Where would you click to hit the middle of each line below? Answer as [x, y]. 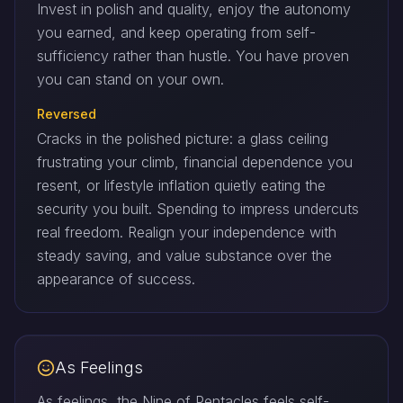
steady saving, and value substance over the [184, 256]
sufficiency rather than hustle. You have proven [193, 56]
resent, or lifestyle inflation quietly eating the [181, 186]
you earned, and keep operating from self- [176, 33]
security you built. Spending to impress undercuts [198, 209]
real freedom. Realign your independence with [187, 233]
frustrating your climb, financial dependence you [195, 162]
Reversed [67, 114]
